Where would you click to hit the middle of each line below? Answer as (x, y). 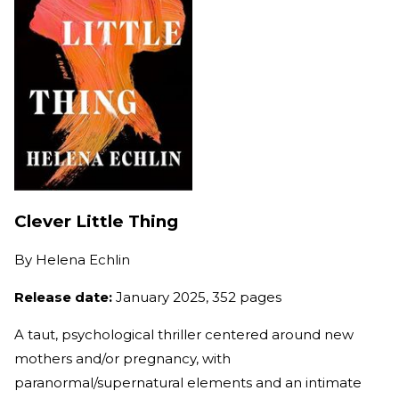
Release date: (65, 297)
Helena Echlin (83, 260)
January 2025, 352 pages (200, 297)
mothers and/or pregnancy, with (122, 359)
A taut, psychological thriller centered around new (184, 335)
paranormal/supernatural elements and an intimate (188, 383)
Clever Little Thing (96, 221)
